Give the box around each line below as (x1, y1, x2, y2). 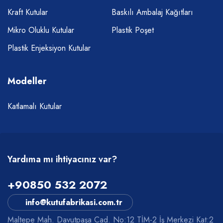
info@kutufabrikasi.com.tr (25, 197, 122, 209)
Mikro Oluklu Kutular (7, 24, 74, 36)
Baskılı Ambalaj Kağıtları (111, 6, 193, 18)
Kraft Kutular (7, 6, 48, 18)
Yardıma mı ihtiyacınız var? (7, 153, 117, 166)
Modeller (7, 75, 46, 88)
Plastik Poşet (111, 24, 154, 36)
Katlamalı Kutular (7, 101, 62, 112)
